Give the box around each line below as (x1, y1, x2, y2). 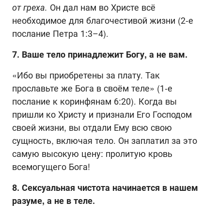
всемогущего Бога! (12, 161, 90, 172)
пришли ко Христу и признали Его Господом (12, 109, 192, 120)
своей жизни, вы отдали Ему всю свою (12, 122, 172, 133)
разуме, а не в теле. (12, 195, 95, 206)
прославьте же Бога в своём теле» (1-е (12, 83, 172, 93)
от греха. (12, 2, 50, 13)
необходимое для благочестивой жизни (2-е (12, 15, 193, 26)
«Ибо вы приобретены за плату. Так (12, 70, 160, 80)
